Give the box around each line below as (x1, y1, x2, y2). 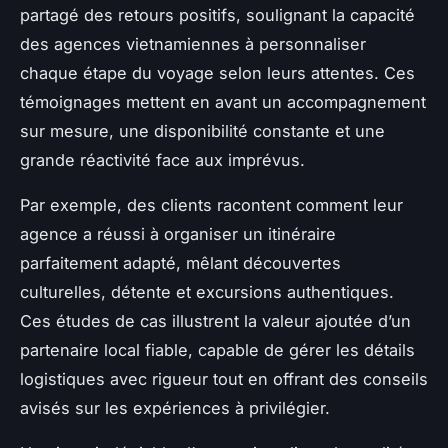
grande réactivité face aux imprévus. (20, 149, 305, 170)
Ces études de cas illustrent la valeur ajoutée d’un (20, 310, 411, 331)
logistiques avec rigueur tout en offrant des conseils (20, 368, 428, 389)
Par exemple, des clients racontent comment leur (20, 194, 403, 215)
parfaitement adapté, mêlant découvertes (20, 252, 341, 273)
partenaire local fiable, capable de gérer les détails (20, 339, 415, 360)
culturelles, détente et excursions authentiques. (20, 281, 394, 302)
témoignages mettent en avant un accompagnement (20, 91, 426, 112)
